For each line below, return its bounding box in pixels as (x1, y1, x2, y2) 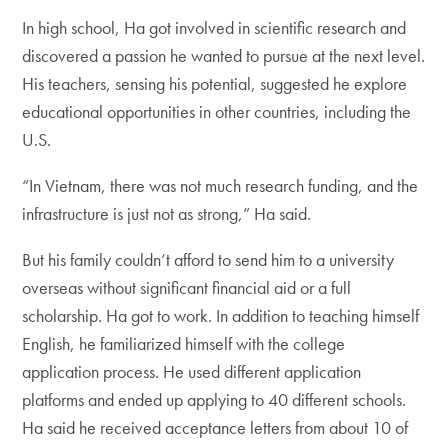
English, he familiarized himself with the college (22, 332, 346, 356)
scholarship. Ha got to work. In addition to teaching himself (22, 304, 420, 328)
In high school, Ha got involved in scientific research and (22, 16, 407, 40)
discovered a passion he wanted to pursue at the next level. (22, 44, 426, 68)
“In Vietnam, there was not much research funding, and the (22, 174, 419, 198)
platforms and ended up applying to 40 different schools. (22, 388, 407, 412)
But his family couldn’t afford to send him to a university (22, 248, 395, 272)
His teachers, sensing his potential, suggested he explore (22, 72, 408, 96)
